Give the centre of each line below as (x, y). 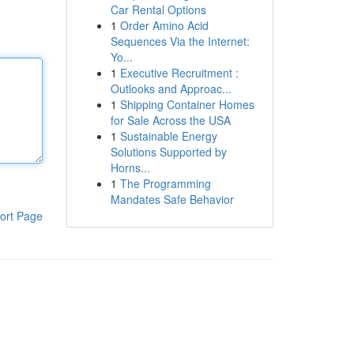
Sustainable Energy (168, 136)
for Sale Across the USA (170, 120)
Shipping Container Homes (187, 104)
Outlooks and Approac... (171, 88)
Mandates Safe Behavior (172, 199)
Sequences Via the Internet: (180, 41)
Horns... (130, 168)
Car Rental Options (158, 9)
